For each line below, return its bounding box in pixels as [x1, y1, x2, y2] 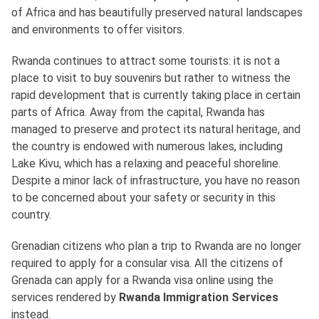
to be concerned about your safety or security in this [11, 191, 276, 204]
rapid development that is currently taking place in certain [11, 88, 300, 102]
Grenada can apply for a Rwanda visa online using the [11, 273, 273, 287]
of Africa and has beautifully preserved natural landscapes [11, 6, 303, 19]
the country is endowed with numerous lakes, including [11, 140, 283, 153]
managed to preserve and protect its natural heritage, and [11, 122, 300, 136]
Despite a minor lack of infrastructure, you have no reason [11, 174, 300, 187]
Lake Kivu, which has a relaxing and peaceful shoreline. [11, 157, 281, 170]
